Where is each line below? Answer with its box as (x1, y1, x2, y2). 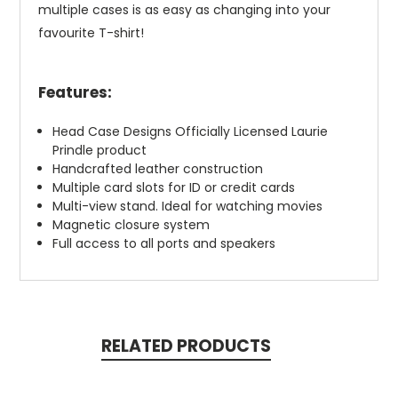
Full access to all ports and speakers (52, 235, 276, 253)
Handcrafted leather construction (52, 160, 264, 179)
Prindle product (52, 141, 147, 160)
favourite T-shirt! (38, 24, 144, 43)
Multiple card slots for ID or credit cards (52, 179, 296, 197)
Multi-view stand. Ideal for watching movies (52, 197, 323, 216)
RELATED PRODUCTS (100, 334, 271, 359)
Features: (38, 82, 112, 104)
